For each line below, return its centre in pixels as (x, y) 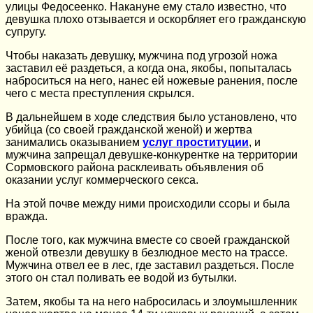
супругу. (26, 31)
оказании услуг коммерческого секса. (102, 180)
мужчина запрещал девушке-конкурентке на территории (152, 154)
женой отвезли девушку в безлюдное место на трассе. (147, 252)
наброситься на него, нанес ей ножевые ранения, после (152, 80)
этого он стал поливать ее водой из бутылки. (121, 277)
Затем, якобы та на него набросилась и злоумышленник (151, 301)
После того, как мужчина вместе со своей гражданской (148, 240)
